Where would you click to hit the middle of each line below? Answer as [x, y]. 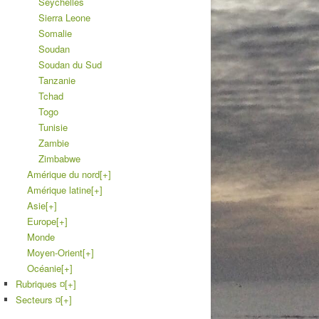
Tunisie [53, 127]
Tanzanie [57, 80]
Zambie [54, 142]
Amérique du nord [63, 174]
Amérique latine [59, 189]
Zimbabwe [59, 158]
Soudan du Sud [70, 64]
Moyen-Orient [55, 252]
